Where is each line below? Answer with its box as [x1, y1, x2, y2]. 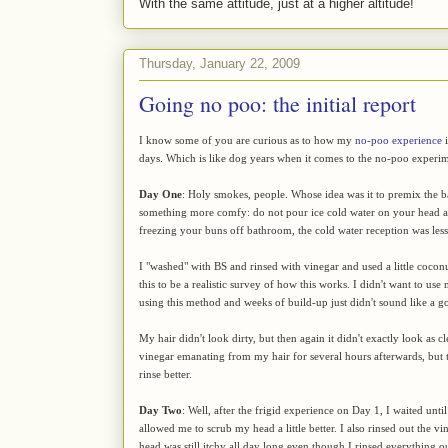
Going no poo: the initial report [139, 88, 416, 118]
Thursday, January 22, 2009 [139, 56, 300, 72]
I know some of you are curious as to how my [139, 133, 355, 146]
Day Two [139, 403, 182, 416]
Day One [139, 187, 182, 200]
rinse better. [139, 367, 192, 380]
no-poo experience [355, 133, 442, 146]
